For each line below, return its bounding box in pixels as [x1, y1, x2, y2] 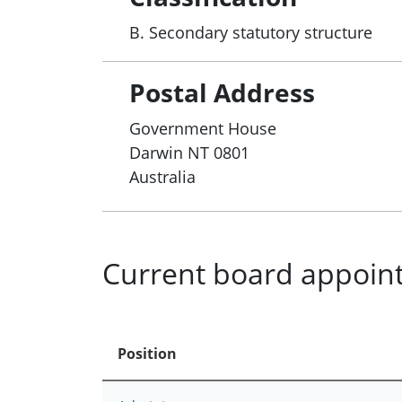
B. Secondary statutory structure [129, 22, 372, 44]
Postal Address [129, 75, 315, 110]
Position [117, 344, 177, 364]
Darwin [129, 142, 183, 164]
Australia [129, 166, 196, 188]
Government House [129, 118, 276, 140]
